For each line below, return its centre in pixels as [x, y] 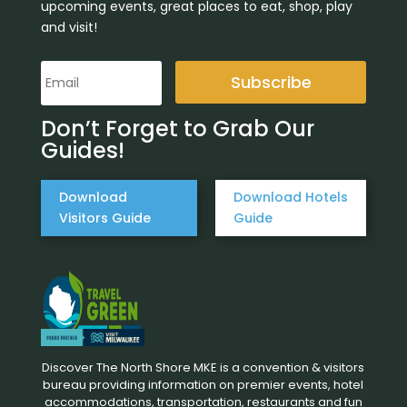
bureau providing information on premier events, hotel [203, 385]
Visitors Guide [104, 218]
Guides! [82, 151]
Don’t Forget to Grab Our [177, 129]
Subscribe [271, 82]
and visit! [69, 28]
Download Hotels [290, 198]
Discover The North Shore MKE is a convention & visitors [203, 368]
